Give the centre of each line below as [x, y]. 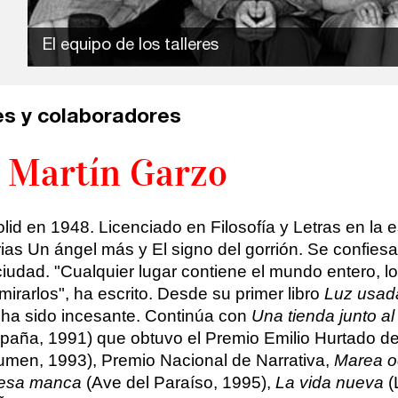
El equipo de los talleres [131, 47]
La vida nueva [329, 382]
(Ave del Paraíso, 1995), [178, 382]
